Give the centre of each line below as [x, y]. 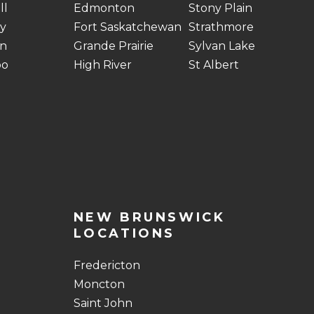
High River [102, 65]
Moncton [99, 284]
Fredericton [107, 265]
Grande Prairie [113, 46]
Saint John [103, 303]
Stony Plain [220, 8]
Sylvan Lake [221, 46]
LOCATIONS [124, 233]
